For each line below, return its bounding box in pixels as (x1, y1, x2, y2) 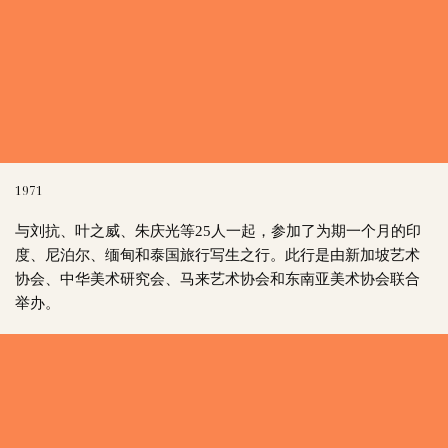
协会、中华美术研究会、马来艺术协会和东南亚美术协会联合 (14, 266, 420, 288)
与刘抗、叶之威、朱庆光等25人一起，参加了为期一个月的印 (14, 218, 421, 240)
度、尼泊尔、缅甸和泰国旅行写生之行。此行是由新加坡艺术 (14, 242, 420, 264)
